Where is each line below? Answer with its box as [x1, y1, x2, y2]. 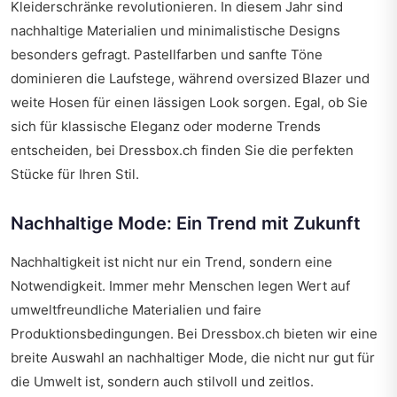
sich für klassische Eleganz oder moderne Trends [11, 118, 321, 136]
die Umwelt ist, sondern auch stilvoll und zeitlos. [11, 373, 314, 391]
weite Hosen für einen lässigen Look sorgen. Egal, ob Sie [11, 94, 368, 112]
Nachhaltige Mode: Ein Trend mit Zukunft [11, 213, 361, 235]
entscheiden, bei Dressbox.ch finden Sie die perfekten [11, 142, 354, 160]
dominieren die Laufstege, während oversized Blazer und [11, 70, 370, 88]
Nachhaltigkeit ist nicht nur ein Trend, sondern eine [11, 253, 332, 271]
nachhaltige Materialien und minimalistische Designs [11, 22, 340, 40]
